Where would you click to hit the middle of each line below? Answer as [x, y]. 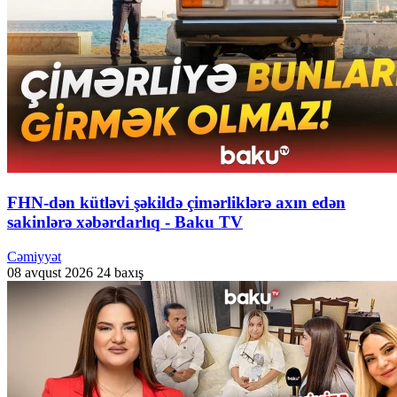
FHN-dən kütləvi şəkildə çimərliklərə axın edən [176, 203]
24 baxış [120, 272]
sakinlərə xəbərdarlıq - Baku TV [125, 222]
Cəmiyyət [34, 256]
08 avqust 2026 [50, 272]
